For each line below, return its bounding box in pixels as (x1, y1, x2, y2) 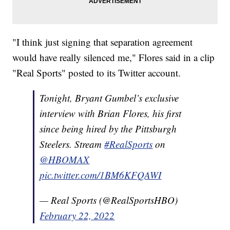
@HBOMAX (40, 153, 90, 166)
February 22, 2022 (40, 209, 115, 222)
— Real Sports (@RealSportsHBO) (40, 194, 178, 207)
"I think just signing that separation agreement (12, 35, 193, 49)
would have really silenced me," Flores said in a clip (12, 51, 215, 64)
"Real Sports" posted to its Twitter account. (12, 66, 181, 80)
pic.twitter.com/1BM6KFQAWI (40, 168, 162, 182)
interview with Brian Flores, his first (40, 107, 182, 120)
